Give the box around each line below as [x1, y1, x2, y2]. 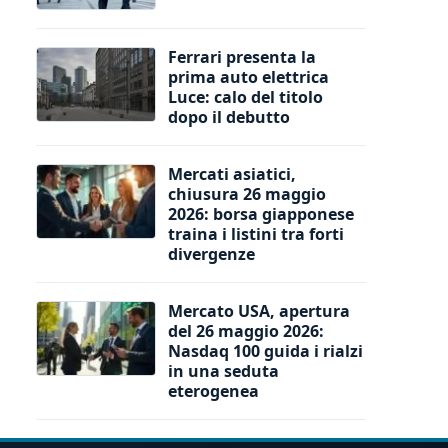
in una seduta [168, 359, 279, 382]
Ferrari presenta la [168, 45, 316, 68]
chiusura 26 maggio [168, 182, 326, 205]
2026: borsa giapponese [168, 202, 354, 225]
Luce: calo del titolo [168, 85, 323, 108]
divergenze [168, 242, 255, 265]
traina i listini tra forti [168, 222, 344, 245]
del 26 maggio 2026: [168, 319, 324, 342]
